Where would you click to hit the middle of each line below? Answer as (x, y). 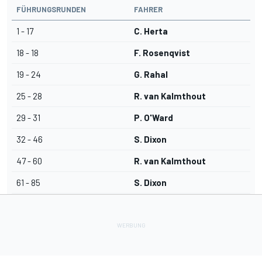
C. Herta (151, 31)
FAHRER (148, 10)
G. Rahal (151, 75)
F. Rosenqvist (162, 53)
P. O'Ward (154, 118)
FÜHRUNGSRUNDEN (51, 10)
